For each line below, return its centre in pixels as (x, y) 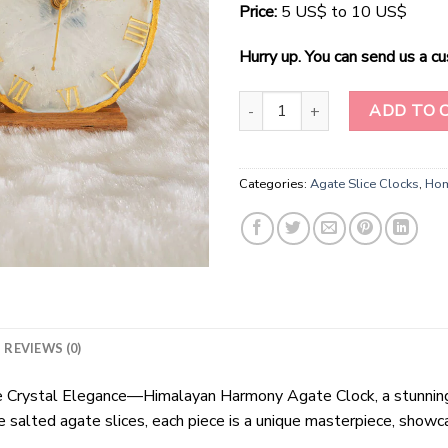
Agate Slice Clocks (364, 184)
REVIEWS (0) (43, 348)
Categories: (274, 184)
